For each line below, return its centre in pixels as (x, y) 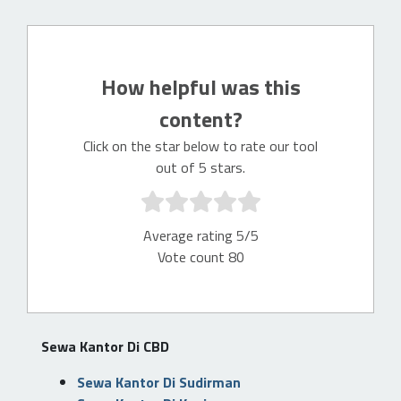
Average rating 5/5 (200, 235)
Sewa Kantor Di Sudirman (159, 382)
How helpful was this (200, 87)
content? (200, 119)
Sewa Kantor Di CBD (105, 346)
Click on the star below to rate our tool (200, 146)
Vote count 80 (200, 257)
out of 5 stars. (200, 167)
